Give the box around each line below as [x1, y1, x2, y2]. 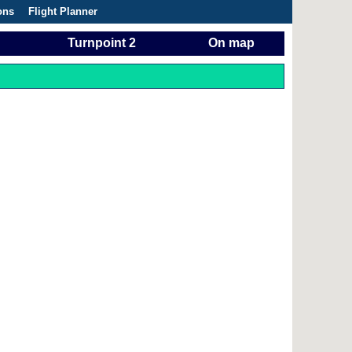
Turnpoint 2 [68, 36, 136, 49]
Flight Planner [28, 5, 97, 17]
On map [208, 36, 255, 49]
